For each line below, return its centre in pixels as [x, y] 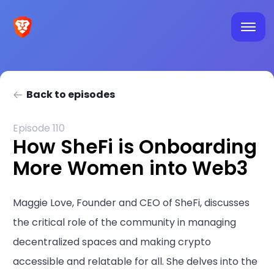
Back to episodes [71, 94]
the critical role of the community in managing [124, 223]
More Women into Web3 [130, 168]
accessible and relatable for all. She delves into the [135, 262]
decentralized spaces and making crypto [112, 242]
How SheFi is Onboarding [135, 146]
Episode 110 [39, 128]
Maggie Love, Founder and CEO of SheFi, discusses [131, 203]
